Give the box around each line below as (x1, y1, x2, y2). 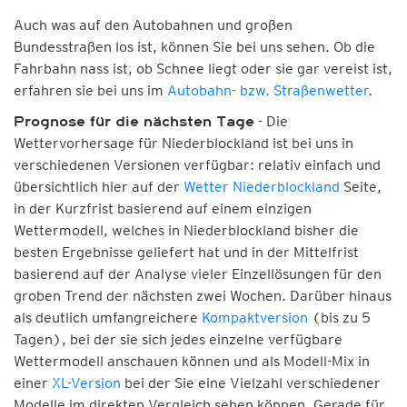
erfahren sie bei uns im (14, 82, 167, 99)
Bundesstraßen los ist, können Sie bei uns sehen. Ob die (14, 38, 375, 55)
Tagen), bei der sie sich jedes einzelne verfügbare (14, 331, 342, 348)
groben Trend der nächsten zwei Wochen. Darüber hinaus (14, 287, 392, 304)
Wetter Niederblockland (184, 178, 340, 195)
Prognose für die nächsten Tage (14, 114, 254, 130)
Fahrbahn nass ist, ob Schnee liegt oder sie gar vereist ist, (14, 60, 392, 77)
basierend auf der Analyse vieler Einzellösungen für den (14, 265, 382, 283)
